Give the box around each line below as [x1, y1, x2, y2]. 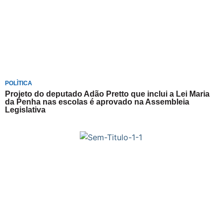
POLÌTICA [5, 79, 32, 87]
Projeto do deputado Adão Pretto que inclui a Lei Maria [5, 89, 210, 98]
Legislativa [5, 105, 46, 114]
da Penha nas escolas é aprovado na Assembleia [5, 97, 189, 106]
